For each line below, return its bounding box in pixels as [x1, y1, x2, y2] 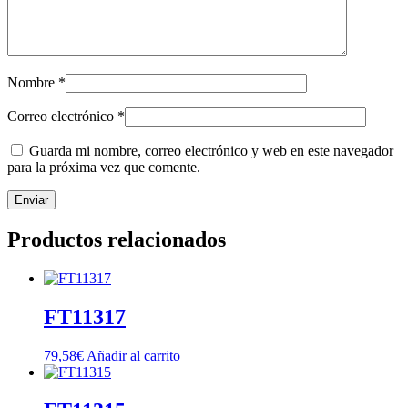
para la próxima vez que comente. [7, 159, 200, 176]
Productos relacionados [7, 228, 226, 252]
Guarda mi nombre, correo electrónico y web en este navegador [29, 143, 393, 159]
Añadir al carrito [87, 348, 180, 364]
